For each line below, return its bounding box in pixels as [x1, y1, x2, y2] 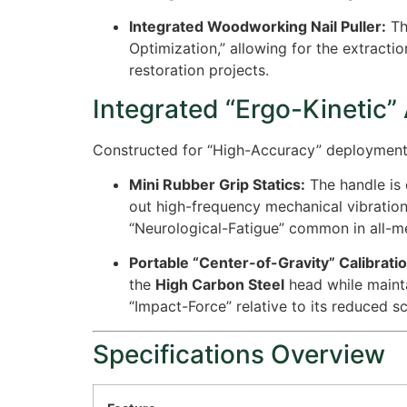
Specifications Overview [93, 338, 385, 370]
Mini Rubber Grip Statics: [129, 175, 305, 194]
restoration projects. [129, 61, 269, 80]
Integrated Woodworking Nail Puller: [129, 17, 386, 36]
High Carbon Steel [155, 275, 284, 294]
